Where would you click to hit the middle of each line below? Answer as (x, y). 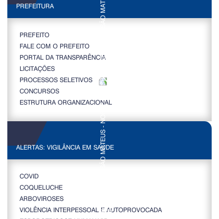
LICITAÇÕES (37, 68)
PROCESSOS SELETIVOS (56, 80)
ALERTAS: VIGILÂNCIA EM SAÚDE (65, 147)
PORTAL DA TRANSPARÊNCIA (63, 57)
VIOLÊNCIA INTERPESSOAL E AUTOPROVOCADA (91, 210)
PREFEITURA (35, 6)
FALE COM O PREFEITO (55, 46)
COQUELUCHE (41, 187)
